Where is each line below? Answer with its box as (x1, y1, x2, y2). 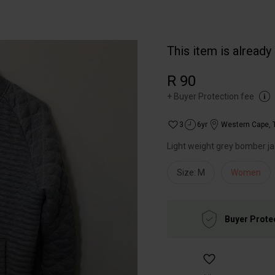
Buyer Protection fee (174, 91, 254, 101)
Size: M (177, 168, 205, 177)
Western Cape (221, 120, 269, 129)
